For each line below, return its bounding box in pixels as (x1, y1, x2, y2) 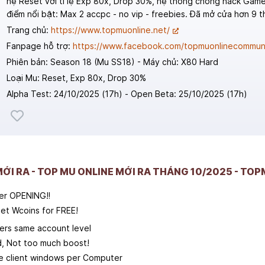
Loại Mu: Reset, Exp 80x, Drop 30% (6, 72, 146, 83)
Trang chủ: (6, 24, 51, 35)
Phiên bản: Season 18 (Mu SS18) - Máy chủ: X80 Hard (6, 56, 218, 67)
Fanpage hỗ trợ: (6, 40, 73, 51)
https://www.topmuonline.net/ (50, 24, 170, 35)
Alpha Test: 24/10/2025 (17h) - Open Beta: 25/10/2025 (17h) (6, 88, 247, 99)
